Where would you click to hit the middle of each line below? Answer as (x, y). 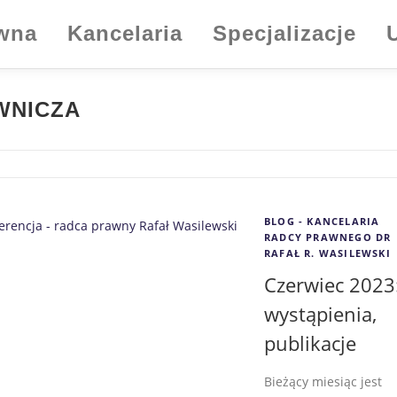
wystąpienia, (320, 313)
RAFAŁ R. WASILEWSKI (327, 253)
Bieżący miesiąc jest (323, 381)
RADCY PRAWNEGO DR (328, 237)
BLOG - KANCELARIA (322, 221)
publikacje (310, 343)
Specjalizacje (284, 33)
